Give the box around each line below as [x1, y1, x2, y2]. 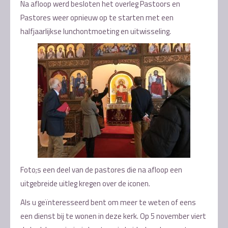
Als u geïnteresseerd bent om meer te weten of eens [20, 196, 196, 208]
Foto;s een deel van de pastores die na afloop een [20, 164, 182, 176]
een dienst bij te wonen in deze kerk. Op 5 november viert [20, 210, 206, 222]
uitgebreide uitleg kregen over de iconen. [20, 178, 150, 189]
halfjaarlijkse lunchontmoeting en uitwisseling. [20, 25, 171, 37]
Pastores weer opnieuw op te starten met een [20, 12, 174, 23]
